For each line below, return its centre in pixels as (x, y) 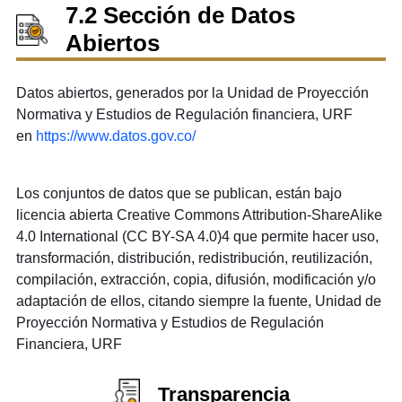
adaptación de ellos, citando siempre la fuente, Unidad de (198, 301)
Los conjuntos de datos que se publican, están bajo (179, 194)
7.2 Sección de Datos (180, 16)
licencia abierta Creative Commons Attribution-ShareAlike (199, 215)
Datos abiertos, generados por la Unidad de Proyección (192, 93)
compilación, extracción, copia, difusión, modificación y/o (196, 280)
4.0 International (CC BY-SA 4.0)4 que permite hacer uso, (197, 237)
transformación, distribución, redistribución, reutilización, (194, 258)
